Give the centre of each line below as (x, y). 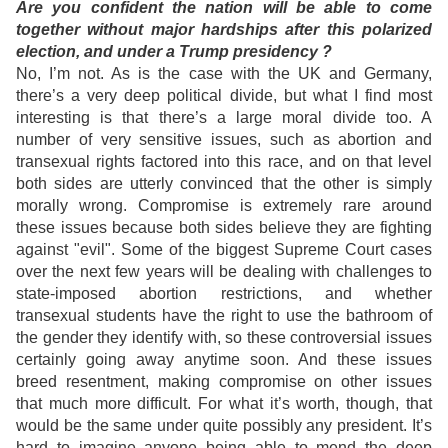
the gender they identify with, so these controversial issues (224, 338)
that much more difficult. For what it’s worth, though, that (224, 404)
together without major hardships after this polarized (224, 30)
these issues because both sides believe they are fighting (224, 228)
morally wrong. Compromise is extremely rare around (224, 206)
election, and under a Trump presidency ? (174, 52)
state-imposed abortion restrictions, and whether (224, 294)
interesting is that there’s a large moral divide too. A (224, 118)
